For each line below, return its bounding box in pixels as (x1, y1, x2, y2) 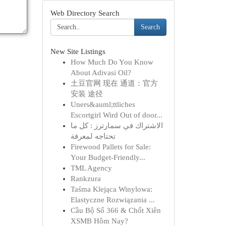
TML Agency (70, 164, 112, 172)
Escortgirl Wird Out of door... (70, 111, 162, 119)
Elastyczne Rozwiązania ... (70, 196, 155, 204)
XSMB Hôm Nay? (70, 217, 128, 225)
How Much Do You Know (70, 58, 153, 66)
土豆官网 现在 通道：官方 (70, 79, 158, 87)
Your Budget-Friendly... (70, 153, 145, 161)
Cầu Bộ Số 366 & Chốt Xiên (70, 206, 161, 214)
